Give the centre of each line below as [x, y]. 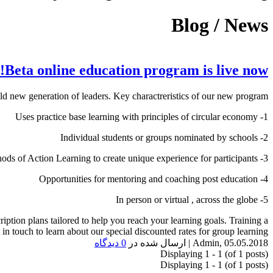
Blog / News [220, 25]
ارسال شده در [156, 243]
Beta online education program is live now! [136, 70]
